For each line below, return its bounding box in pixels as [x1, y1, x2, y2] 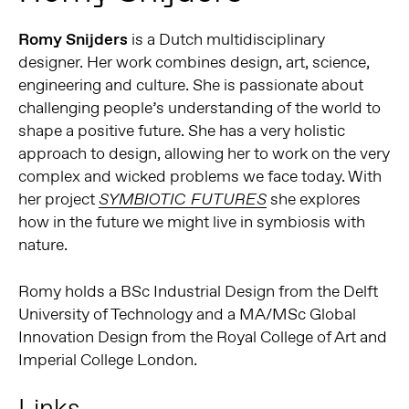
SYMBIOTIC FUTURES [98, 189, 267, 211]
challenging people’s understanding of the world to [17, 97, 381, 120]
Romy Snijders [17, 28, 131, 51]
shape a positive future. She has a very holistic [17, 120, 345, 142]
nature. [17, 234, 68, 257]
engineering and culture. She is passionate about [17, 74, 363, 97]
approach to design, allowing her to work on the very [17, 142, 390, 165]
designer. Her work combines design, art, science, [17, 51, 370, 74]
